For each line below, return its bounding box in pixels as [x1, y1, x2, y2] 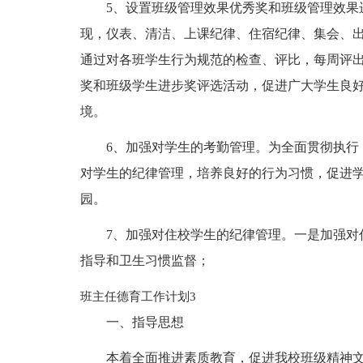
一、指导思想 [105, 315, 184, 329]
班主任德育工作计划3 [79, 290, 196, 303]
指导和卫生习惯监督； [79, 254, 210, 267]
